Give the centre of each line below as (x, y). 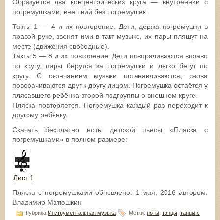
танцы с (190, 212)
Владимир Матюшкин (47, 202)
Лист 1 (24, 178)
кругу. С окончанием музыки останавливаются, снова (110, 75)
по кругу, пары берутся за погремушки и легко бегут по (110, 66)
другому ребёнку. (40, 115)
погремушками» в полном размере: (70, 139)
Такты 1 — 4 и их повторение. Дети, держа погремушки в (110, 26)
